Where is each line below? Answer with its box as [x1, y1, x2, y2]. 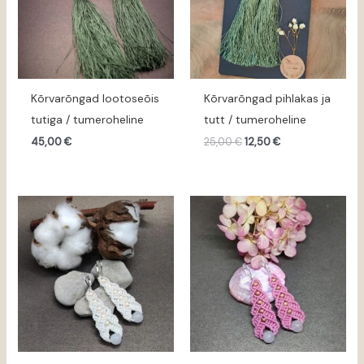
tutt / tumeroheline [203, 111, 306, 127]
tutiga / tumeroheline [31, 111, 145, 127]
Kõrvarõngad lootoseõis [31, 90, 160, 106]
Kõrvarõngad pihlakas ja [203, 90, 331, 106]
